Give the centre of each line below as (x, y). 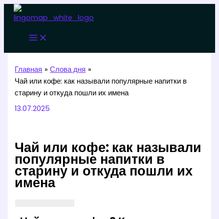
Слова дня (68, 69)
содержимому (27, 33)
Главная (29, 69)
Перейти (18, 9)
